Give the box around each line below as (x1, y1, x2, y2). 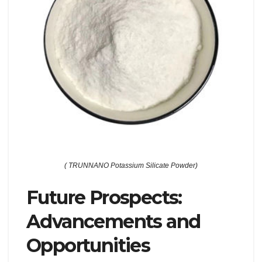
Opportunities (26, 234, 150, 257)
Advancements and (26, 210, 201, 233)
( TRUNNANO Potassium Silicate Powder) (64, 161, 198, 170)
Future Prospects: (26, 186, 182, 209)
